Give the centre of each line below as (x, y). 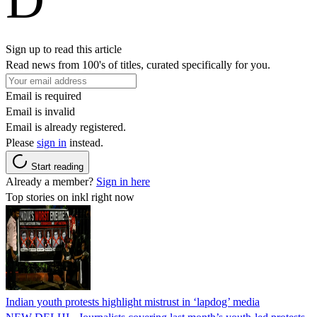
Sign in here (123, 181)
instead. (85, 142)
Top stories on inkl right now (70, 197)
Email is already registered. (66, 127)
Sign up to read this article (64, 49)
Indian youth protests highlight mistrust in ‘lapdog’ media (133, 301)
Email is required (44, 96)
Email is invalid (40, 111)
